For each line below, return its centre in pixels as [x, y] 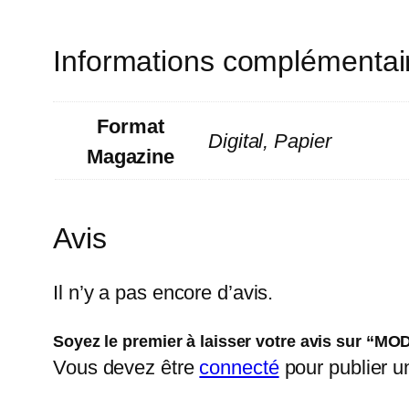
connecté [239, 367]
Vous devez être [126, 367]
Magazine [131, 157]
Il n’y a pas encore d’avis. [163, 293]
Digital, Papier [270, 142]
